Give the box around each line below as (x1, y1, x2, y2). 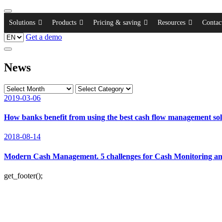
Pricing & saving (93, 19, 141, 26)
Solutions (9, 19, 35, 26)
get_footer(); (4, 171, 43, 180)
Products (52, 19, 76, 26)
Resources (158, 19, 185, 26)
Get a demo (26, 33, 62, 41)
